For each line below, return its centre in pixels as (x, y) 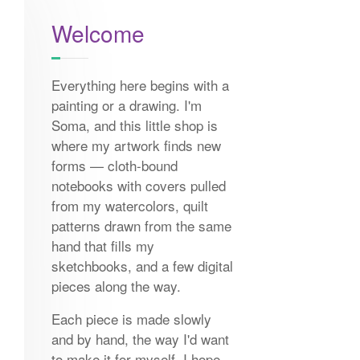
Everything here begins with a (140, 85)
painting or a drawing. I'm (126, 105)
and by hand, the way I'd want (140, 339)
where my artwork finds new (136, 145)
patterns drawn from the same (141, 226)
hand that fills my (102, 246)
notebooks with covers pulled (138, 186)
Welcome (98, 33)
